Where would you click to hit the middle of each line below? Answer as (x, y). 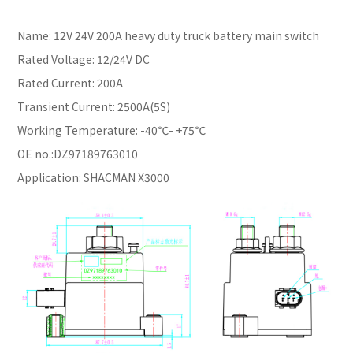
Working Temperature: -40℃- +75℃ (112, 130)
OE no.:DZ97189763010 (78, 153)
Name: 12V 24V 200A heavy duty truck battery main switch (169, 35)
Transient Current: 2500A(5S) (94, 106)
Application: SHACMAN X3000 (94, 177)
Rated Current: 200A (71, 82)
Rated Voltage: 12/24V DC (84, 59)
